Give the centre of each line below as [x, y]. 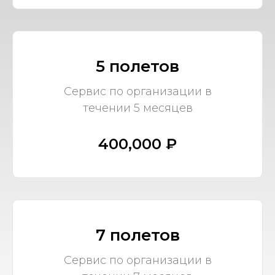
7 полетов [137, 235]
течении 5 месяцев [137, 108]
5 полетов [137, 66]
